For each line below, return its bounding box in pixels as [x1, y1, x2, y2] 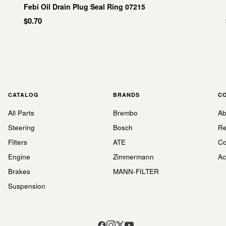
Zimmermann [113, 152, 154, 161]
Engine [8, 152, 30, 161]
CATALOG [8, 91, 39, 98]
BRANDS [113, 91, 140, 98]
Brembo [113, 108, 138, 118]
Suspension [8, 181, 45, 191]
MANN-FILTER [113, 166, 159, 176]
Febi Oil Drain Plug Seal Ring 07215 [24, 1, 146, 12]
